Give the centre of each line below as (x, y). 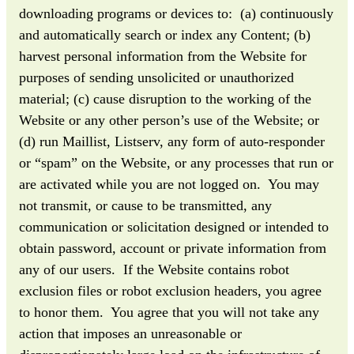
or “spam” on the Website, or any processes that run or (176, 162)
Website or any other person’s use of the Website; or (169, 120)
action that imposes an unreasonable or (130, 333)
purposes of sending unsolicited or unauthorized (156, 77)
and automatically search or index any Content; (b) (165, 34)
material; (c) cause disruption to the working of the (165, 98)
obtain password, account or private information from (173, 248)
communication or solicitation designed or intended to (174, 226)
